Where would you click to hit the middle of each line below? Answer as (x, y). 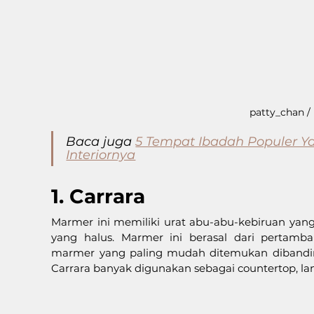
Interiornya (101, 155)
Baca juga (101, 141)
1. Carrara (98, 196)
